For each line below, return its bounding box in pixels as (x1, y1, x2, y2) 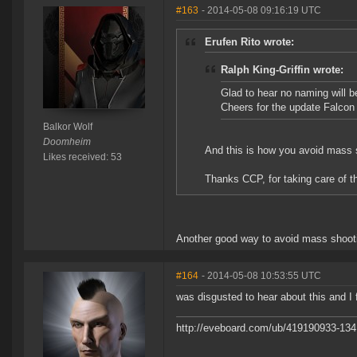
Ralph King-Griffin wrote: (221, 64, 343, 76)
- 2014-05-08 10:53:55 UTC (202, 270, 321, 282)
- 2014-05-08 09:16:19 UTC (202, 5, 321, 17)
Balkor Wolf (42, 121, 92, 133)
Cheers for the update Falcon (221, 101, 355, 114)
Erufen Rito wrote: (205, 36, 294, 49)
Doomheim (42, 136, 91, 148)
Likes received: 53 (42, 151, 122, 163)
